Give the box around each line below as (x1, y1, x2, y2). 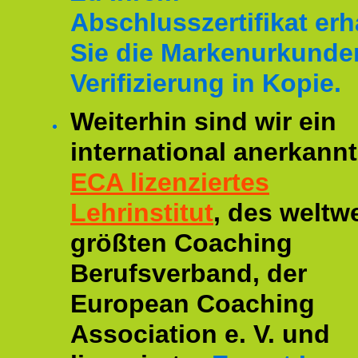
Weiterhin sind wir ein (70, 107, 336, 136)
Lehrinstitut (70, 198, 213, 227)
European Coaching (70, 289, 315, 318)
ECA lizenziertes (70, 168, 269, 197)
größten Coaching (70, 229, 292, 257)
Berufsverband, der (70, 259, 307, 288)
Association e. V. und (70, 320, 330, 348)
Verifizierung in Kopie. (70, 69, 341, 97)
